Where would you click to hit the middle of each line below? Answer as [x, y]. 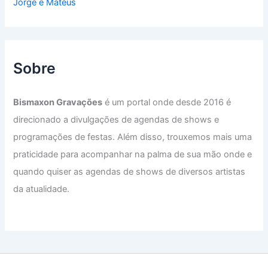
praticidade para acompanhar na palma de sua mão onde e [133, 155]
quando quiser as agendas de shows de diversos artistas [130, 172]
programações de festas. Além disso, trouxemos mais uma [133, 137]
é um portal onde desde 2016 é [167, 103]
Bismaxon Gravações [58, 103]
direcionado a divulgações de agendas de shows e [116, 120]
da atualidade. [42, 189]
